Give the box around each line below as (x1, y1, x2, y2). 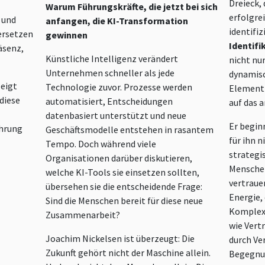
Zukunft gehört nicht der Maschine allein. (46, 247, 211, 259)
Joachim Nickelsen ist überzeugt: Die (46, 232, 195, 245)
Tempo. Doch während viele (46, 138, 157, 150)
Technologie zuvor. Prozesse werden (46, 81, 193, 93)
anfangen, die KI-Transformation (46, 15, 189, 27)
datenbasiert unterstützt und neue (46, 109, 187, 122)
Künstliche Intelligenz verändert (46, 53, 179, 65)
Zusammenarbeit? (46, 209, 121, 221)
